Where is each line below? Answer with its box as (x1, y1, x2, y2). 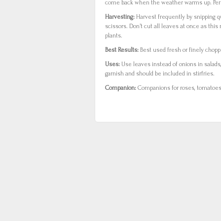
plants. (105, 32, 122, 39)
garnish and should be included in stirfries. (105, 70, 215, 77)
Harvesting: (105, 13, 136, 20)
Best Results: (105, 46, 140, 53)
